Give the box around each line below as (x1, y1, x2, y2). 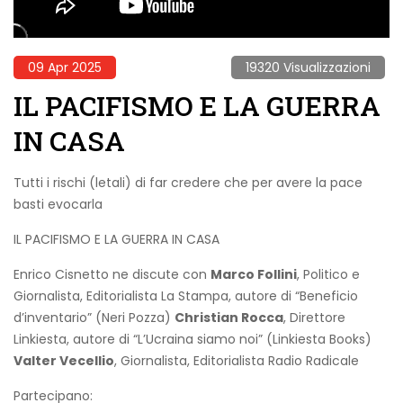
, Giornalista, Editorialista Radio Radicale (114, 352, 359, 371)
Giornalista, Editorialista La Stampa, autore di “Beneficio (13, 287, 358, 306)
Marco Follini (210, 265, 297, 284)
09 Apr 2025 (28, 58, 102, 77)
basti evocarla (13, 195, 103, 214)
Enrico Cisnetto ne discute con (13, 265, 210, 284)
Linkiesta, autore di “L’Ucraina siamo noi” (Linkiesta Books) (13, 330, 372, 349)
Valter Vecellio (13, 352, 114, 371)
